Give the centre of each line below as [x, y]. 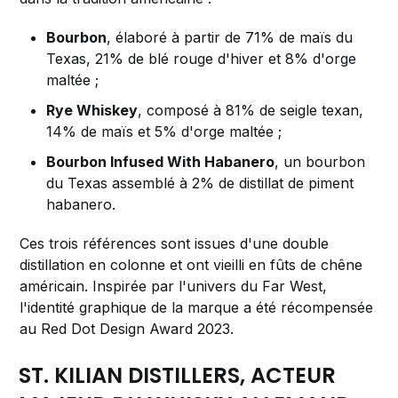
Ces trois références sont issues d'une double [175, 244]
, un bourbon [320, 162]
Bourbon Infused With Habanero [161, 162]
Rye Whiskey [92, 111]
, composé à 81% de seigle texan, [251, 111]
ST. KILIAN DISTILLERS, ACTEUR [178, 376]
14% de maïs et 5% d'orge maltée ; [164, 132]
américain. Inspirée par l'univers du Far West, [174, 287]
